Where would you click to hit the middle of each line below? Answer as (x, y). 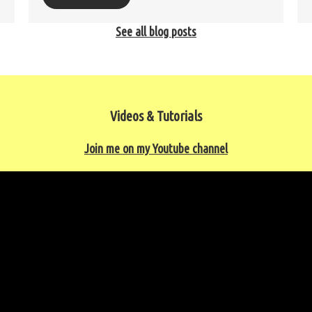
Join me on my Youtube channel (156, 148)
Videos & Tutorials (156, 116)
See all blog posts (156, 31)
